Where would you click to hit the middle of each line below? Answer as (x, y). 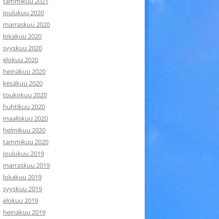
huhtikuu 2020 (24, 107)
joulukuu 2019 (23, 153)
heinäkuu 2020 (24, 71)
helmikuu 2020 (24, 130)
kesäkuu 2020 (23, 83)
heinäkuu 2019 (24, 212)
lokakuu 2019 (22, 177)
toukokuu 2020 (25, 95)
